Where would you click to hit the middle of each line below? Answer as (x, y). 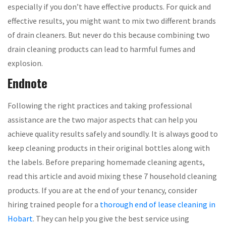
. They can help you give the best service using (111, 218)
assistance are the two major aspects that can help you (102, 119)
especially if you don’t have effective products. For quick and (109, 6)
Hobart (20, 218)
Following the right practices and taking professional (100, 105)
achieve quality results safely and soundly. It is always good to (113, 133)
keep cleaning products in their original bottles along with (109, 148)
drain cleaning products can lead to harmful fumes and (101, 49)
